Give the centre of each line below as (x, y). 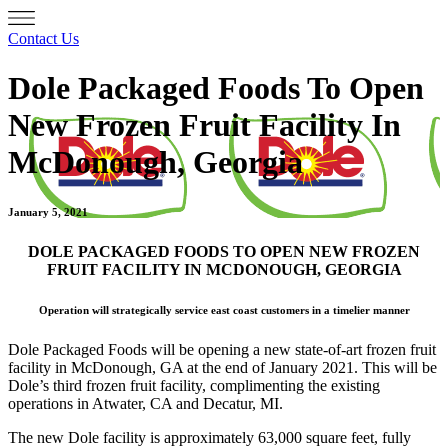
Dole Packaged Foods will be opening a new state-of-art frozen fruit (222, 349)
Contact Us (43, 39)
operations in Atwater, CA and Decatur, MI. (145, 403)
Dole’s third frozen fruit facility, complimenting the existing (194, 385)
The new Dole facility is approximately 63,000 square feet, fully (209, 437)
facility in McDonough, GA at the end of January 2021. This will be (222, 367)
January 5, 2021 (48, 211)
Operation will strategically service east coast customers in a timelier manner (224, 309)
